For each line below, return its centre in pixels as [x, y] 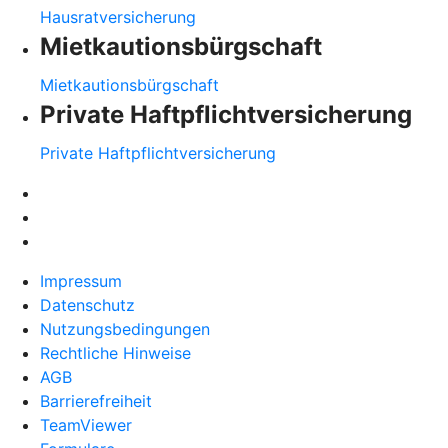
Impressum [81, 280]
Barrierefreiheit [96, 400]
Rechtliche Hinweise [115, 352]
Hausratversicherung [118, 16]
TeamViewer [86, 424]
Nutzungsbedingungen [125, 328]
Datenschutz [87, 304]
